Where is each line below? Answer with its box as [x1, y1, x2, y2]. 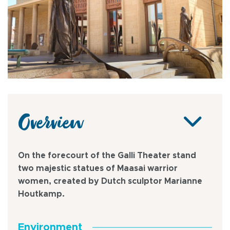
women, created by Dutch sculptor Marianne [18, 177, 202, 186]
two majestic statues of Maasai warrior [18, 164, 178, 173]
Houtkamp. [18, 190, 65, 199]
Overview [18, 114, 83, 140]
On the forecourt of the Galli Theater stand [18, 151, 196, 160]
